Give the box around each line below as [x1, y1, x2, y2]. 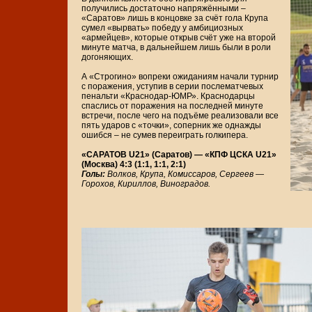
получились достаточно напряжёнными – [81, 3, 246, 14]
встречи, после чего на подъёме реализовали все [81, 111, 279, 121]
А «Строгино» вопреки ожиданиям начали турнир [81, 72, 279, 82]
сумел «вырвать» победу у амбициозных [81, 23, 243, 33]
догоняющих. [81, 52, 133, 63]
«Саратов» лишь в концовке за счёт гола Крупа [81, 13, 268, 24]
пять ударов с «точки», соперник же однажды [81, 120, 261, 131]
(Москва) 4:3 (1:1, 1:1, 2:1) [81, 159, 186, 170]
